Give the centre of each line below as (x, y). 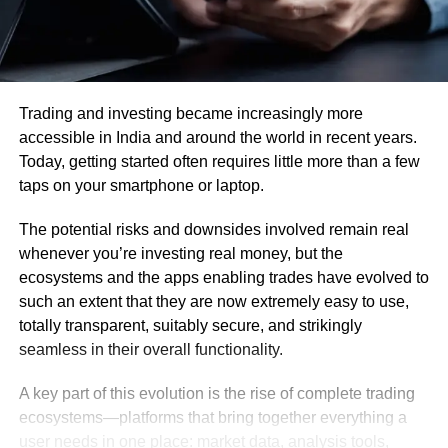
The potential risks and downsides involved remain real (213, 229)
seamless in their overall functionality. (152, 349)
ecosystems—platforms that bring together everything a (212, 417)
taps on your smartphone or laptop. (141, 185)
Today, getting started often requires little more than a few (219, 161)
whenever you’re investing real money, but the (180, 253)
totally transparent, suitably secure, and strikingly (190, 325)
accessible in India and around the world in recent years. (217, 137)
